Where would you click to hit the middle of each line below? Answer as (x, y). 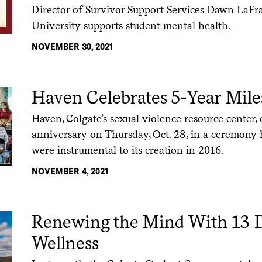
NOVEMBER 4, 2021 (70, 171)
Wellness (65, 242)
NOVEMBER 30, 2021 (73, 46)
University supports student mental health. (131, 25)
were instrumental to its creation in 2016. (128, 150)
